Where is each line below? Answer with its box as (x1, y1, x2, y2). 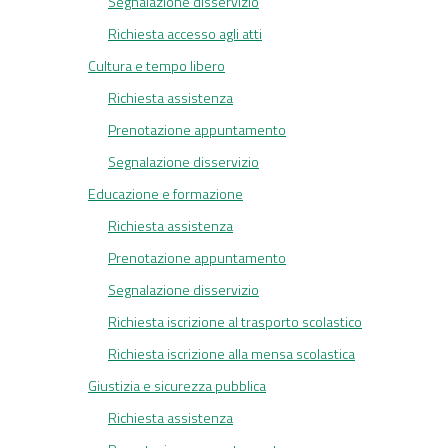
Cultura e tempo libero (88, 55, 225, 77)
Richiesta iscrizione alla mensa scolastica (108, 343, 355, 365)
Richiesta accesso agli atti (108, 23, 262, 45)
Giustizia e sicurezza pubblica (88, 375, 266, 397)
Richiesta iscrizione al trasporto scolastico (108, 311, 362, 333)
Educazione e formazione (88, 183, 243, 205)
